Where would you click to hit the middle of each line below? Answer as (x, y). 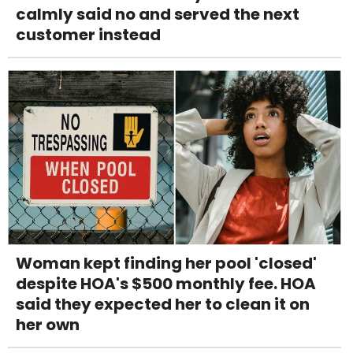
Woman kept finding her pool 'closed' (166, 264)
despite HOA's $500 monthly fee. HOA (166, 284)
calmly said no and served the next (158, 15)
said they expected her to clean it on (163, 305)
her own (48, 325)
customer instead (88, 35)
